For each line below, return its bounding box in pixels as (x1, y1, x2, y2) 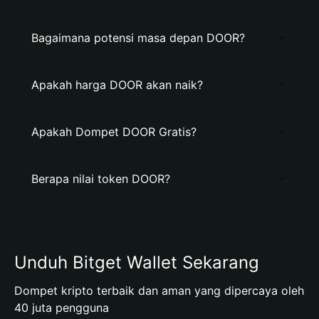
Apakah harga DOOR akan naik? (31, 78, 203, 92)
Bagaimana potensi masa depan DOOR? (31, 31, 245, 45)
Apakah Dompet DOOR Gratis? (31, 125, 197, 139)
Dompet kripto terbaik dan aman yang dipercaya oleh (14, 283, 304, 298)
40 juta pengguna (14, 300, 109, 315)
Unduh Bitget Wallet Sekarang (14, 252, 259, 273)
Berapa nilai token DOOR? (31, 172, 170, 186)
